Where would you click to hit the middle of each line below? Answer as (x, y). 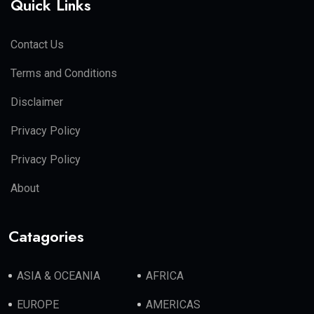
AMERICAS (173, 305)
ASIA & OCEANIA (59, 276)
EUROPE (38, 305)
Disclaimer (37, 102)
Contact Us (37, 45)
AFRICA (165, 276)
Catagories (46, 237)
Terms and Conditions (64, 74)
